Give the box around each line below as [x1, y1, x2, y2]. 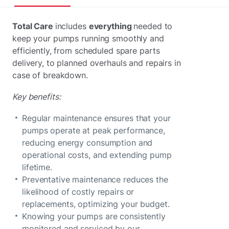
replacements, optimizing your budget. [22, 199, 170, 210]
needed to [133, 21, 173, 32]
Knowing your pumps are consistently [22, 211, 166, 222]
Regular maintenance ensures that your [22, 113, 171, 124]
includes [55, 21, 89, 32]
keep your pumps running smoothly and [12, 33, 164, 44]
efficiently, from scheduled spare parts [12, 45, 160, 56]
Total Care [12, 21, 55, 32]
